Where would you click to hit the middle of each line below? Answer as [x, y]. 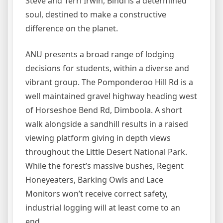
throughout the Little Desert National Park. [106, 152]
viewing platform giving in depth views [98, 138]
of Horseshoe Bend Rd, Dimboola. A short [104, 110]
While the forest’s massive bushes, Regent [105, 166]
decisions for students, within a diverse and [107, 68]
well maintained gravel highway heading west [111, 96]
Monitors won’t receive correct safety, [97, 194]
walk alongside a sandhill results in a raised [107, 124]
